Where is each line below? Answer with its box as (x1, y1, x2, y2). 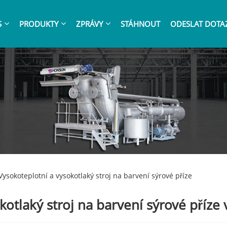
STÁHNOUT (120, 19, 160, 29)
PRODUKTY (19, 19, 58, 29)
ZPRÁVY (75, 19, 103, 29)
